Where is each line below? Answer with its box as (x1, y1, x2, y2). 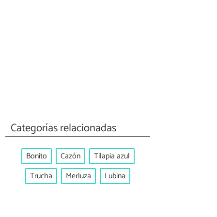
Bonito (26, 150, 47, 163)
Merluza (66, 169, 91, 183)
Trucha (30, 169, 52, 183)
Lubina (105, 169, 125, 183)
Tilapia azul (93, 150, 130, 163)
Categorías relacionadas (11, 119, 117, 137)
